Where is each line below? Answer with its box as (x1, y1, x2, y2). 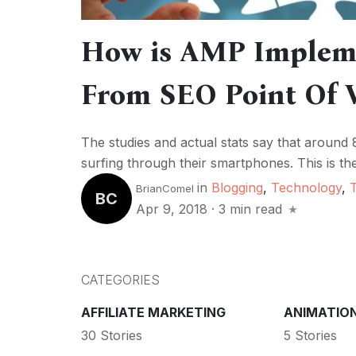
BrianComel (136, 182, 194, 195)
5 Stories (283, 327, 337, 343)
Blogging (211, 180, 263, 196)
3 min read (219, 201, 282, 218)
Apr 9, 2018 (136, 201, 211, 218)
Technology (271, 180, 342, 196)
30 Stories (81, 327, 142, 343)
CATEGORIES (81, 272, 160, 288)
